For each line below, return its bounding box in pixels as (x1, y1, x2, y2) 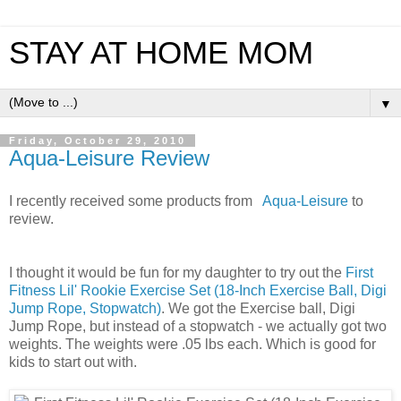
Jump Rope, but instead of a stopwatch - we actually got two (9, 318, 387, 334)
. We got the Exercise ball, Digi (161, 300, 355, 316)
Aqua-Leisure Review (9, 146, 209, 170)
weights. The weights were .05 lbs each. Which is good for (9, 336, 376, 352)
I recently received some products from (9, 192, 256, 209)
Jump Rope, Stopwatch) (9, 300, 161, 316)
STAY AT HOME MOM (9, 36, 313, 70)
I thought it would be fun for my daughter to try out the (9, 264, 346, 280)
